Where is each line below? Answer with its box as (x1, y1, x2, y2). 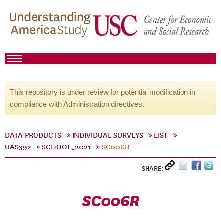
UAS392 (5, 143, 31, 151)
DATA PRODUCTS (5, 131, 61, 140)
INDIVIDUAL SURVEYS (72, 131, 143, 140)
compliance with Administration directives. (10, 100, 144, 108)
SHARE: (142, 164, 165, 173)
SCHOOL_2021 (42, 143, 91, 151)
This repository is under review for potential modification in (10, 88, 195, 96)
